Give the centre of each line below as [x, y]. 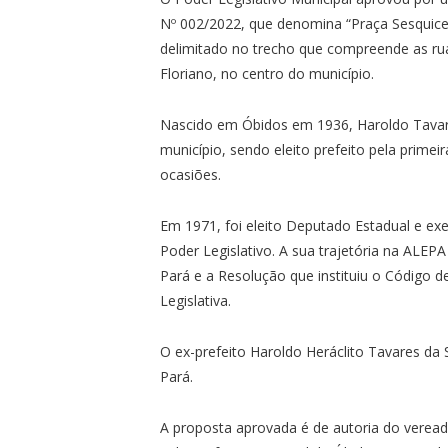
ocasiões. [191, 174]
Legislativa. [196, 300]
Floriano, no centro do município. [267, 73]
